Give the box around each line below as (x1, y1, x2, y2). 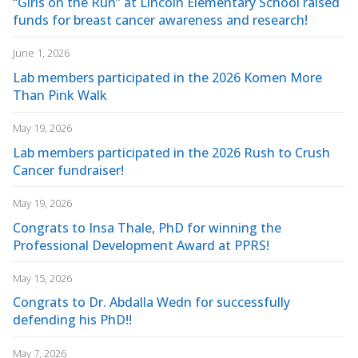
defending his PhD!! (13, 311, 132, 329)
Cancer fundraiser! (13, 161, 124, 179)
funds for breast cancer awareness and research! (13, 11, 308, 30)
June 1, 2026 (13, 46, 70, 61)
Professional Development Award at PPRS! (13, 236, 269, 254)
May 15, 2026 (13, 270, 72, 285)
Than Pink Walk (13, 86, 107, 105)
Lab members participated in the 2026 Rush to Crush (13, 143, 330, 161)
